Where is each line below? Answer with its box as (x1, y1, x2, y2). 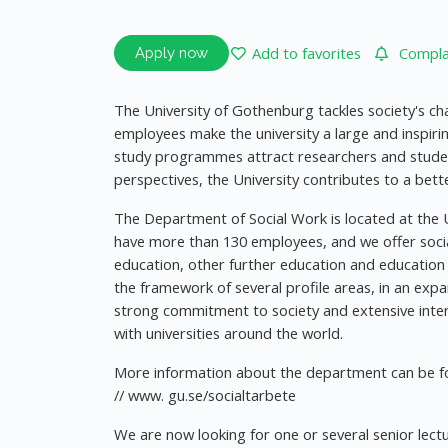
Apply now (135, 44, 208, 61)
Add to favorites (251, 43, 361, 63)
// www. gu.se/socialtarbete (114, 385, 296, 405)
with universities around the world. (114, 323, 343, 343)
